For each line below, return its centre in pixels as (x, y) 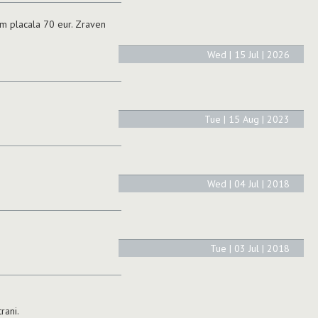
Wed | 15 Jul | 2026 (248, 54)
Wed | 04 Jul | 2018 (248, 183)
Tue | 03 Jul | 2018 (250, 248)
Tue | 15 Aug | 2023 (247, 119)
